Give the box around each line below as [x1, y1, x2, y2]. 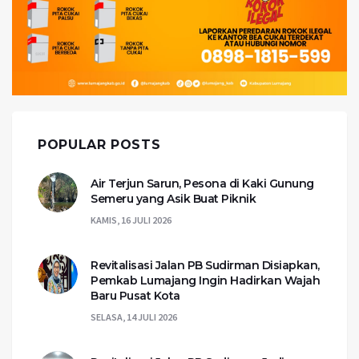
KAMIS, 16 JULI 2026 [91, 214, 171, 227]
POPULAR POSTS [38, 137, 161, 153]
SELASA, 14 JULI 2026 [91, 311, 177, 324]
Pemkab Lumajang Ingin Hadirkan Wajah [91, 273, 320, 288]
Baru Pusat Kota [91, 288, 180, 304]
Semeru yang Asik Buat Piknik [91, 192, 256, 207]
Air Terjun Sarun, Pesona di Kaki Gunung [91, 176, 314, 192]
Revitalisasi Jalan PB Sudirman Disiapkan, [91, 258, 320, 273]
